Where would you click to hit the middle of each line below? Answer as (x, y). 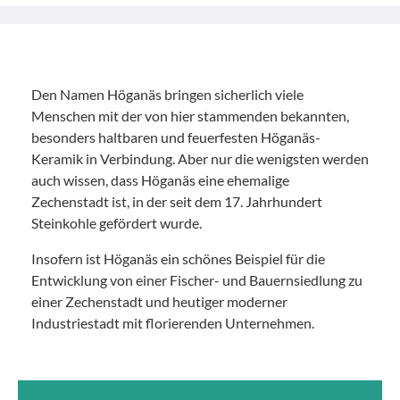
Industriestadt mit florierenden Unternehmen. (173, 322)
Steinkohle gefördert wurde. (117, 222)
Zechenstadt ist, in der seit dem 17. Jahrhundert (177, 201)
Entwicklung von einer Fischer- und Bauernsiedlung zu (197, 279)
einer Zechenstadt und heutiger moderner (159, 301)
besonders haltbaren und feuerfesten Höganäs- (176, 137)
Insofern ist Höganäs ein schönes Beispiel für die (178, 258)
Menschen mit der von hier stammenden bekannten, (190, 115)
